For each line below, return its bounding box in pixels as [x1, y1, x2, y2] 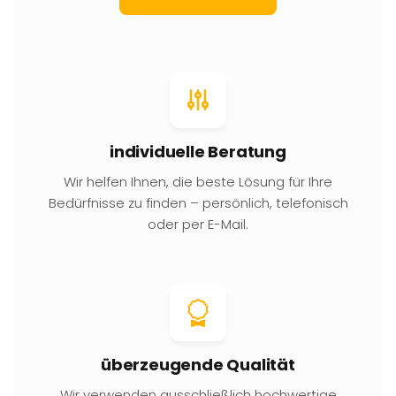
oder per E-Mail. [148, 214, 248, 233]
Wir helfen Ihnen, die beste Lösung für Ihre [64, 171, 332, 191]
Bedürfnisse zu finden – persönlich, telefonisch [48, 193, 348, 212]
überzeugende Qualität [101, 353, 295, 376]
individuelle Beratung [110, 140, 286, 163]
